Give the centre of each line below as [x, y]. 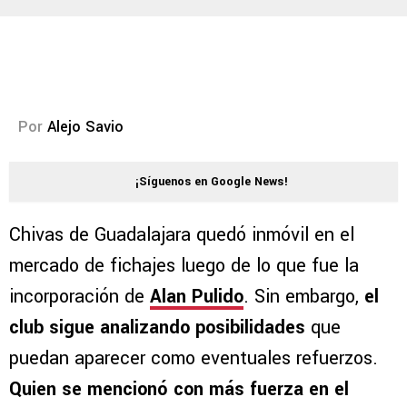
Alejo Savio [85, 127]
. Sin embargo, [304, 297]
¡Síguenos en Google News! [212, 182]
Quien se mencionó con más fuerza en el [179, 390]
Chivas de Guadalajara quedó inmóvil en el [182, 235]
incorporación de [79, 297]
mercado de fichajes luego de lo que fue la [184, 266]
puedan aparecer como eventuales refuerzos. [194, 359]
